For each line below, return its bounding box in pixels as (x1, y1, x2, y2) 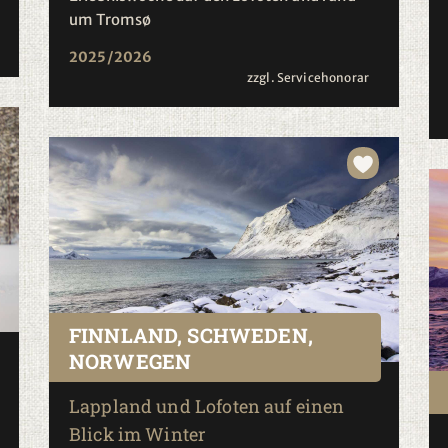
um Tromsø (68, 10, 152, 29)
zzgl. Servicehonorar (246, 70, 369, 85)
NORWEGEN (68, 348, 192, 374)
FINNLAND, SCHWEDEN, (68, 322, 313, 348)
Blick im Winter (68, 422, 207, 446)
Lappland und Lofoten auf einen (68, 394, 345, 418)
